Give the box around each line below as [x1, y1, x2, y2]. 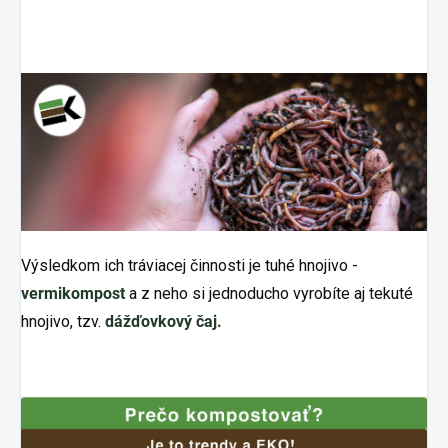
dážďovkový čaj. [105, 311, 222, 331]
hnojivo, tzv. [21, 311, 105, 331]
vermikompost [21, 283, 125, 303]
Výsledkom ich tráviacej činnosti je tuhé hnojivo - [21, 255, 358, 275]
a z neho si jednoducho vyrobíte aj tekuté [125, 283, 413, 303]
